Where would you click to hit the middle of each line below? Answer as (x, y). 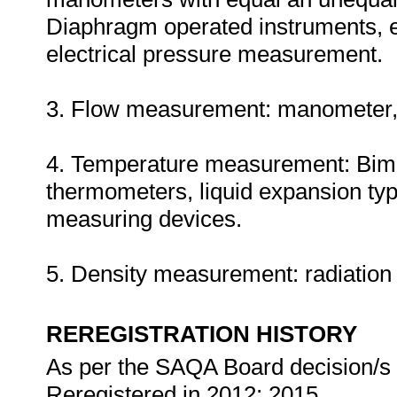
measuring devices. (144, 219)
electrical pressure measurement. (214, 54)
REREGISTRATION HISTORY (202, 334)
